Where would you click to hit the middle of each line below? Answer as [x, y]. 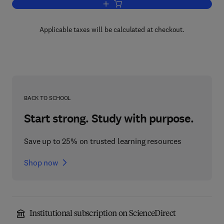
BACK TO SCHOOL [48, 98]
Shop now [41, 162]
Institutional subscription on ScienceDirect [103, 214]
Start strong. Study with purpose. [109, 118]
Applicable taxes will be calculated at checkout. [112, 29]
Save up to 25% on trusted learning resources [103, 141]
